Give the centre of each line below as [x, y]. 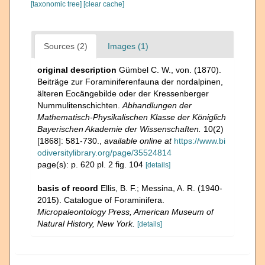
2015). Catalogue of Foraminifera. [101, 200]
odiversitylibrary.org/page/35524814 [104, 153]
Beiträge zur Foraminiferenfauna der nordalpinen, [130, 82]
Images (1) [128, 46]
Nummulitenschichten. [80, 105]
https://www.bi [200, 141]
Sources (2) [66, 46]
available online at [138, 141]
